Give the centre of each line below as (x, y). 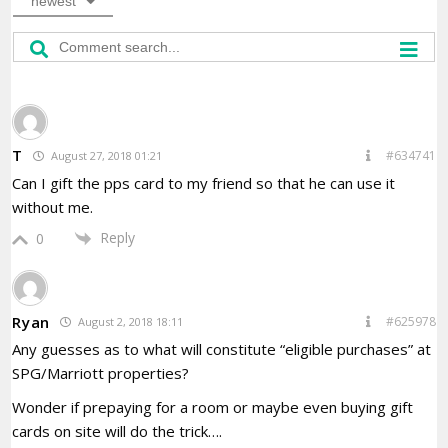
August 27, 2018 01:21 (104, 155)
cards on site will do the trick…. (117, 431)
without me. (53, 206)
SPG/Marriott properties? (101, 373)
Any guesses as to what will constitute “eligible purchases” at (222, 349)
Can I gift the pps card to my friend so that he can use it (204, 182)
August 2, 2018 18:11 (129, 322)
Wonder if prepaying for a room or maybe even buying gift (213, 407)
